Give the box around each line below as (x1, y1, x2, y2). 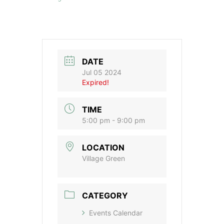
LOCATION (82, 142, 124, 153)
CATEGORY (82, 190, 128, 201)
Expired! (82, 77, 109, 86)
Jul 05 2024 (82, 67, 121, 76)
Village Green (82, 154, 125, 163)
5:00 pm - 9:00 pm (82, 116, 145, 124)
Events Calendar (89, 208, 142, 217)
